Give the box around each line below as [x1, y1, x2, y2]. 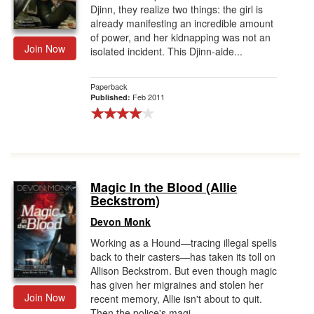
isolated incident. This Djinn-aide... [90, 44, 243, 58]
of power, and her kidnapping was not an [90, 30, 271, 44]
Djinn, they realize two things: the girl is [90, 2, 263, 16]
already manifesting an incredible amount [90, 16, 273, 30]
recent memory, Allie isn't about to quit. [90, 292, 262, 306]
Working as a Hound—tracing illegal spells [90, 235, 277, 250]
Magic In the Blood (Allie [90, 178, 237, 196]
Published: [90, 92, 132, 102]
